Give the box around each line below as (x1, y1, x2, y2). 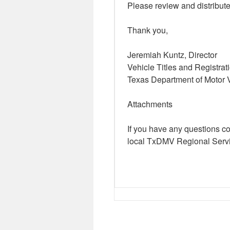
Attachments (127, 98, 172, 110)
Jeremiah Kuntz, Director (127, 49, 217, 61)
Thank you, (127, 24, 168, 36)
